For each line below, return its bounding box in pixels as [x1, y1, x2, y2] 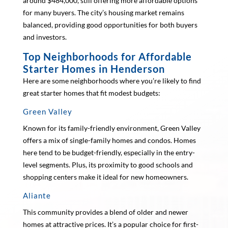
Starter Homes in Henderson [22, 62, 165, 75]
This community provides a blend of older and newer [22, 207, 188, 216]
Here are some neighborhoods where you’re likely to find [22, 76, 201, 85]
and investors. [22, 32, 67, 41]
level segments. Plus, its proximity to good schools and [22, 160, 193, 169]
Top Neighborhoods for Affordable [22, 50, 192, 63]
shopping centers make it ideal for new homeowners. [22, 172, 188, 181]
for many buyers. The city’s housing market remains [22, 8, 184, 17]
